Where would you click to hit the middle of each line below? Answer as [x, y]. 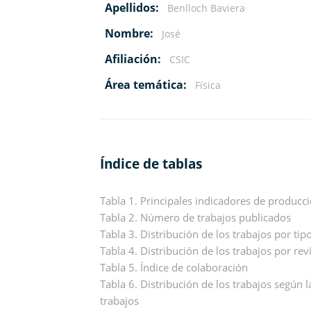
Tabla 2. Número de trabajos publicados [196, 218]
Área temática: [146, 84]
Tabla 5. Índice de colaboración [174, 268]
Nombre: [129, 33]
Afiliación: [133, 59]
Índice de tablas [151, 163]
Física [206, 85]
